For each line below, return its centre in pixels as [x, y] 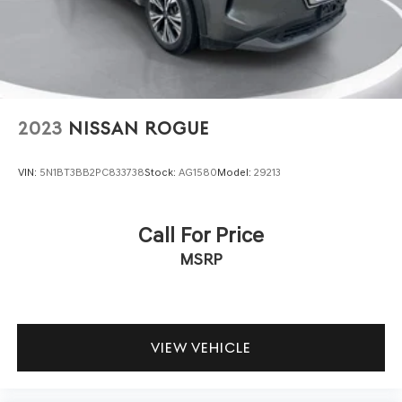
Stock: [162, 173]
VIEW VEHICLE [201, 348]
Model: [236, 173]
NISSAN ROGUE [139, 128]
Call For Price [201, 234]
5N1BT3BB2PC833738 [92, 173]
